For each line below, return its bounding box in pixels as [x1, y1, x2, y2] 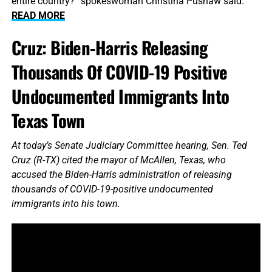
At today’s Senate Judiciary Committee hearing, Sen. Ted [11, 139, 247, 151]
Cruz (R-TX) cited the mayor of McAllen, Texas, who [11, 154, 226, 166]
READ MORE [11, 9, 65, 21]
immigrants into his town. [11, 197, 120, 209]
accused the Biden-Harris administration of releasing [11, 168, 232, 180]
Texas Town [11, 107, 85, 133]
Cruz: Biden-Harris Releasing [11, 34, 208, 60]
